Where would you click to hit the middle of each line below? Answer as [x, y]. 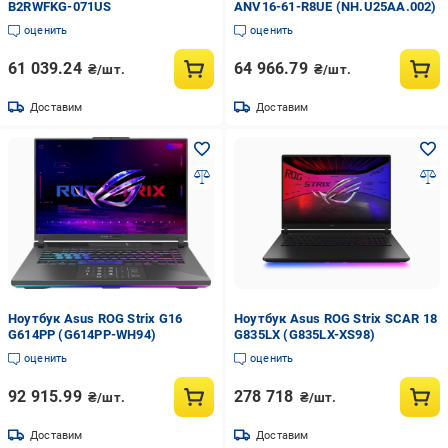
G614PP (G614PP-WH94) [82, 334]
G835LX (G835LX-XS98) [304, 334]
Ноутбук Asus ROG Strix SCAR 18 [335, 318]
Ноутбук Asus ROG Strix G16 [95, 318]
